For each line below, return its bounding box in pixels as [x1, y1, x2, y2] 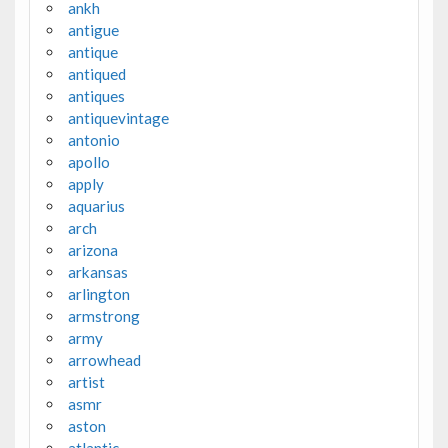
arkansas [67, 262, 128, 281]
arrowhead [67, 350, 141, 369]
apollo [67, 152, 110, 171]
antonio [67, 130, 120, 149]
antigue [67, 20, 119, 39]
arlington [67, 284, 130, 303]
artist [67, 372, 105, 391]
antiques [67, 86, 125, 105]
